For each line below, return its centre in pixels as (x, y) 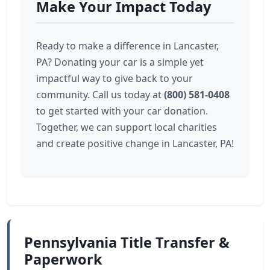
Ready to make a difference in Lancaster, (127, 46)
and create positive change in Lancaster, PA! (135, 143)
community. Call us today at (100, 95)
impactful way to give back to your (115, 78)
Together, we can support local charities (127, 127)
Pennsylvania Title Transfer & (127, 242)
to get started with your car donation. (122, 111)
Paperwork (63, 259)
